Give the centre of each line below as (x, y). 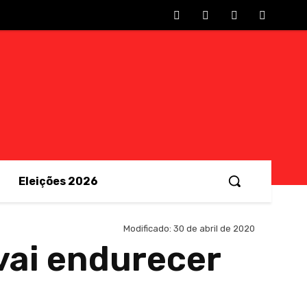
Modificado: (147, 229)
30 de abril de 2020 (214, 229)
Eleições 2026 (58, 181)
